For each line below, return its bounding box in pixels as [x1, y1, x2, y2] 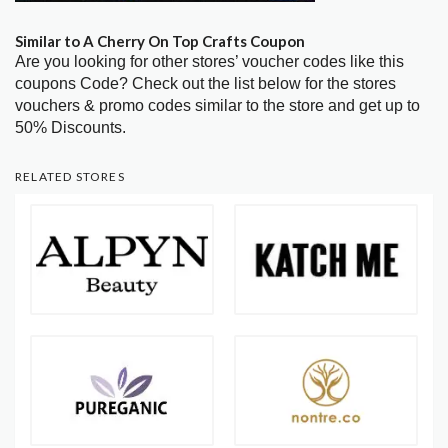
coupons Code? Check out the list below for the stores [15, 74, 396, 92]
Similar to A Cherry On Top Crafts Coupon [15, 31, 305, 50]
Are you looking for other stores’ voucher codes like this [15, 52, 404, 70]
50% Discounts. [15, 118, 126, 136]
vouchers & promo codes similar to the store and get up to [15, 96, 420, 114]
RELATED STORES [15, 168, 125, 184]
